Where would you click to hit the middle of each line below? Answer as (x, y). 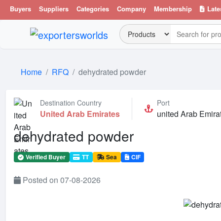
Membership (173, 9)
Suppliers (54, 9)
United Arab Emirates (80, 113)
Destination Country (71, 102)
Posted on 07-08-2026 (62, 180)
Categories (93, 9)
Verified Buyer (45, 157)
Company (131, 9)
